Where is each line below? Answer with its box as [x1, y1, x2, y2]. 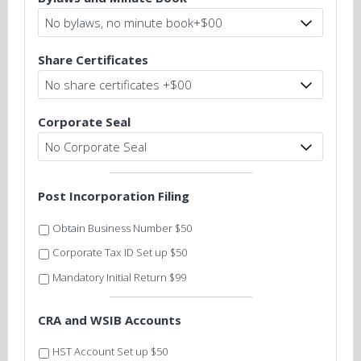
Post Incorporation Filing [38, 188, 189, 205]
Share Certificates [38, 52, 148, 68]
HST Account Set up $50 [52, 344, 168, 359]
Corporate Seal [38, 114, 131, 131]
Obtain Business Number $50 [52, 220, 192, 235]
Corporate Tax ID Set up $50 [52, 245, 187, 260]
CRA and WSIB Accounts [38, 311, 181, 328]
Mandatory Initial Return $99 [52, 269, 186, 284]
